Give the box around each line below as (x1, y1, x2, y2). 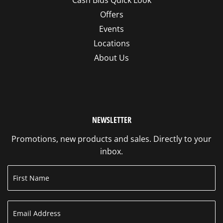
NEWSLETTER (92, 114, 131, 125)
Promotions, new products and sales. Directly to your (11, 133, 212, 144)
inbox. (100, 145, 123, 157)
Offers (100, 8, 123, 20)
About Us (94, 52, 129, 63)
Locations (93, 37, 130, 49)
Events (99, 23, 124, 34)
